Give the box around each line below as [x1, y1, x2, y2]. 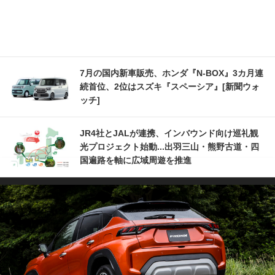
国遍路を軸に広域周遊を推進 [80, 155, 192, 165]
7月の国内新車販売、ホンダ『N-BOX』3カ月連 [80, 68, 263, 78]
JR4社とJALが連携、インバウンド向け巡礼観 [80, 128, 258, 138]
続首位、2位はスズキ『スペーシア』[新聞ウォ [80, 81, 260, 91]
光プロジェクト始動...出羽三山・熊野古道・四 [80, 141, 259, 152]
